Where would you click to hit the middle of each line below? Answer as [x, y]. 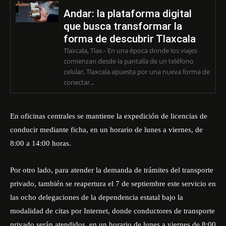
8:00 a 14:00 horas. [41, 143]
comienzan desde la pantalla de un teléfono [128, 61]
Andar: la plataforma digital [127, 14]
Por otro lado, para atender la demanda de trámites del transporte [112, 170]
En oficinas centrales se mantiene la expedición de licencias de [109, 116]
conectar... [79, 82]
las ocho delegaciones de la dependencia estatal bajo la [97, 197]
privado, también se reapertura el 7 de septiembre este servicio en [113, 184]
